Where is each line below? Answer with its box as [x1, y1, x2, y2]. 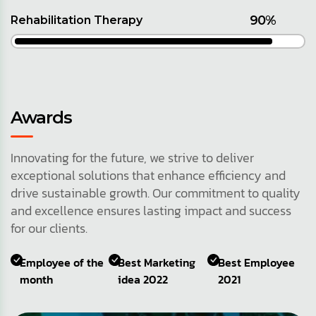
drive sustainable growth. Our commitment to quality [11, 183, 300, 203]
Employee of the [20, 254, 104, 272]
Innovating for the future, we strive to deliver [11, 148, 254, 168]
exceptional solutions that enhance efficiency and [11, 166, 286, 186]
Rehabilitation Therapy [11, 13, 142, 28]
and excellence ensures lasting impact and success [11, 201, 291, 221]
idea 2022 [117, 271, 168, 288]
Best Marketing [117, 254, 195, 272]
